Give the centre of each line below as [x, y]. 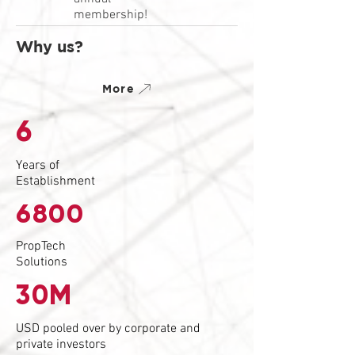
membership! [111, 15]
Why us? [50, 46]
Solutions [42, 262]
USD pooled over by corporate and [108, 329]
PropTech [41, 246]
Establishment [55, 181]
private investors [61, 345]
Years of [38, 166]
